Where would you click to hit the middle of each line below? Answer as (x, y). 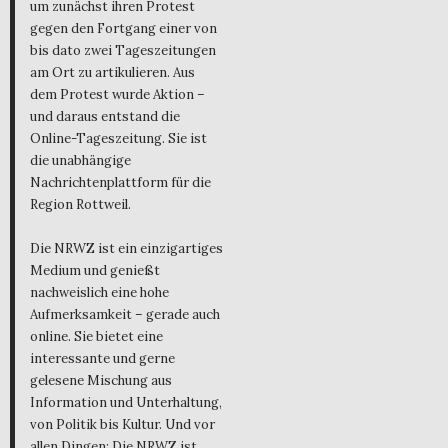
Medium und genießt (95, 271)
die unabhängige (80, 161)
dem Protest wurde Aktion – (117, 95)
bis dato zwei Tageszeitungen (123, 51)
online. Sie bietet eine (96, 337)
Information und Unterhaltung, (126, 403)
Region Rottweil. (80, 205)
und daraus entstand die (105, 117)
